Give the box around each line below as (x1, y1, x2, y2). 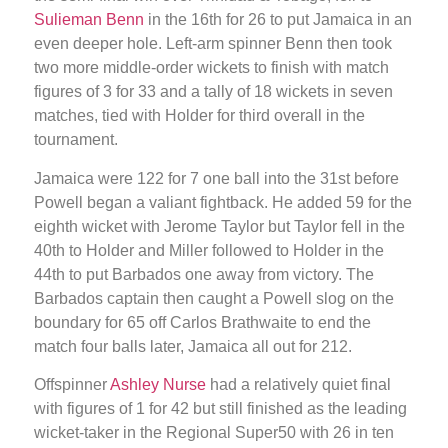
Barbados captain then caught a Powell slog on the (34, 289, 394, 307)
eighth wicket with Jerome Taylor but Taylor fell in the (34, 217, 405, 235)
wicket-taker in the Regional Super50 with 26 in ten (34, 424, 394, 442)
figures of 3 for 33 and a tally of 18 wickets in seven (34, 83, 393, 101)
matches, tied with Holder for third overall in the (34, 107, 365, 125)
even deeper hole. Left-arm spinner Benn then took (34, 35, 392, 53)
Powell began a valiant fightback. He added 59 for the (34, 193, 412, 211)
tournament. (34, 131, 118, 149)
